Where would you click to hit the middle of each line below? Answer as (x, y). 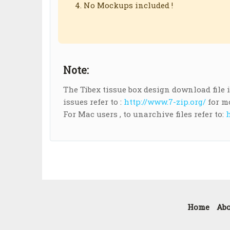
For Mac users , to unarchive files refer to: (145, 114)
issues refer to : (93, 102)
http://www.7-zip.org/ (165, 102)
